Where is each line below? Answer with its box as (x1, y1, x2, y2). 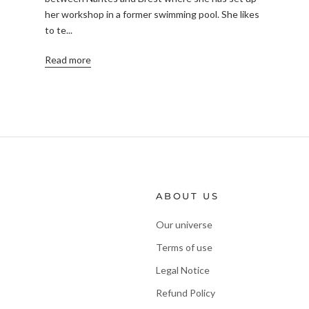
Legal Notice (155, 264, 210, 277)
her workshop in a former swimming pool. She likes (44, 8, 259, 21)
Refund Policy (155, 287, 215, 299)
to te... (44, 24, 72, 37)
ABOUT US (155, 190, 219, 202)
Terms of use (155, 241, 212, 254)
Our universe (155, 219, 212, 231)
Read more (44, 54, 91, 66)
